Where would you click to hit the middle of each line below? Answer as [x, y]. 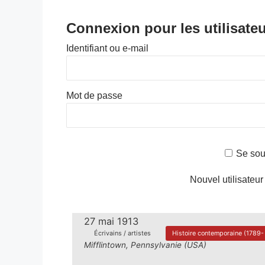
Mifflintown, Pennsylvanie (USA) [146, 245]
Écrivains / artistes [122, 233]
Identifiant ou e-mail [107, 48]
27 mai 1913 [112, 221]
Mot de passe [94, 96]
